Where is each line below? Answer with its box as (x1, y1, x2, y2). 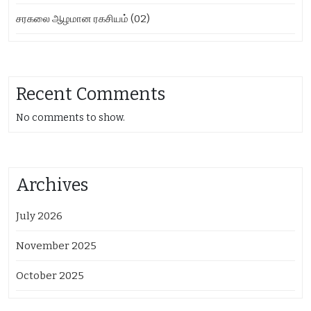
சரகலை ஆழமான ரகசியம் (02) (16, 12, 150, 26)
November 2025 (16, 239, 96, 253)
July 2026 (16, 210, 62, 223)
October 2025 (16, 269, 84, 283)
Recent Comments (16, 83, 165, 106)
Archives (16, 174, 88, 196)
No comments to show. (16, 112, 125, 124)
